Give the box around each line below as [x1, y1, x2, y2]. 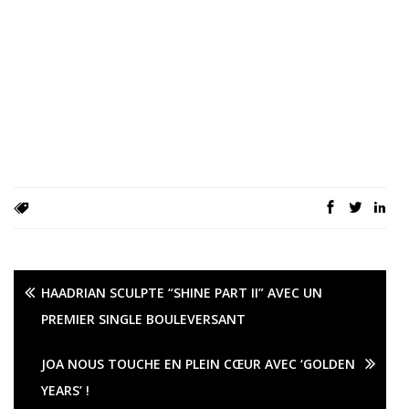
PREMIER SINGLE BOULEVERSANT [41, 310, 246, 329]
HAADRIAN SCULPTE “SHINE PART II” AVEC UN [41, 284, 322, 302]
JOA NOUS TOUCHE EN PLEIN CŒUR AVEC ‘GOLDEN [41, 355, 355, 373]
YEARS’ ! [41, 382, 89, 400]
